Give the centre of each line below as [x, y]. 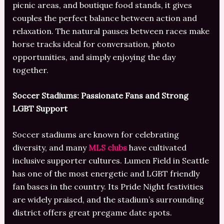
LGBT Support [40, 109]
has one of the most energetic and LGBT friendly [106, 173]
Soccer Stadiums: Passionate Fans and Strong [100, 96]
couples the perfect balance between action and [104, 18]
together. [30, 70]
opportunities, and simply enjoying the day [94, 57]
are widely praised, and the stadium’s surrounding [108, 199]
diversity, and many [50, 147]
